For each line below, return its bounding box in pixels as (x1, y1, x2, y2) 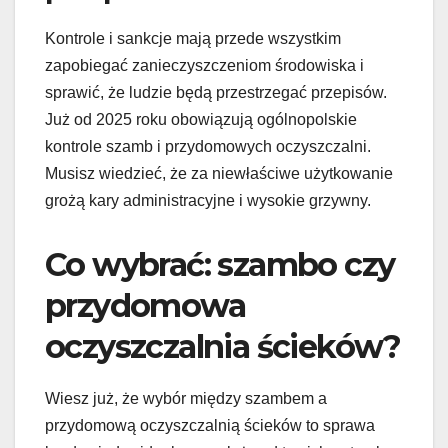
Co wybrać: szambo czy (45, 245, 395, 285)
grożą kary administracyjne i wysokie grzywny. (45, 192, 371, 210)
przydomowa (45, 286, 245, 326)
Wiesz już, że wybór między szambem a (45, 390, 327, 408)
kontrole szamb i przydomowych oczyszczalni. (45, 138, 371, 156)
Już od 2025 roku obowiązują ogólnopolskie (45, 111, 357, 129)
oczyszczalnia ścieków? (45, 327, 401, 367)
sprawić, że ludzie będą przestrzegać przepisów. (45, 84, 387, 102)
